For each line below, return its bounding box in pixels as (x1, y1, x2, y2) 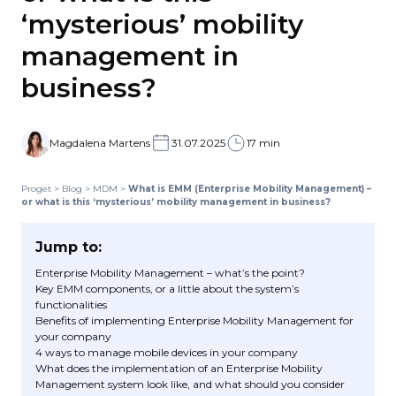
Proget (21, 183, 51, 194)
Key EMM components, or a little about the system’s (35, 282, 299, 295)
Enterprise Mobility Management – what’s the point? (35, 266, 305, 279)
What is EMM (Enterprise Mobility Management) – (128, 183, 371, 194)
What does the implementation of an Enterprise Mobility (35, 362, 323, 375)
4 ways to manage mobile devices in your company (35, 346, 298, 359)
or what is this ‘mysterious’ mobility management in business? (21, 196, 331, 208)
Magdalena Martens (49, 136, 150, 149)
